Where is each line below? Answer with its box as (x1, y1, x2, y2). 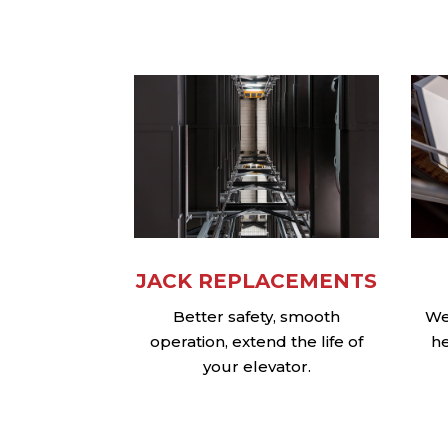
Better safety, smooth (173, 307, 341, 327)
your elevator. (202, 357, 311, 377)
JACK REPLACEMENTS (136, 269, 378, 294)
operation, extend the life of (150, 332, 364, 352)
